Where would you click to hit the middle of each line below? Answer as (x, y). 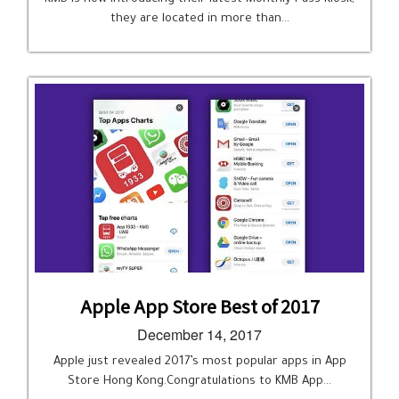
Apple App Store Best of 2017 (199, 306)
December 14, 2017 (199, 334)
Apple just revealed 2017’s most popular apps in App (199, 362)
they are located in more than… (199, 19)
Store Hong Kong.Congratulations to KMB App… (199, 382)
